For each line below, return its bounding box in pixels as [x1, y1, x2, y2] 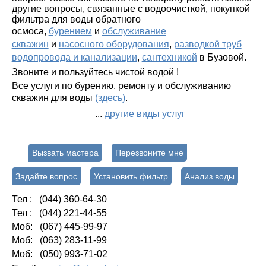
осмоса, [11, 26, 46, 36]
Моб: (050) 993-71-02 [11, 248, 107, 259]
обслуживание [102, 26, 166, 36]
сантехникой [141, 52, 197, 62]
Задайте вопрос [15, 171, 77, 181]
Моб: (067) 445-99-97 [11, 221, 107, 232]
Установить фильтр [93, 171, 168, 181]
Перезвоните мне [115, 147, 183, 157]
